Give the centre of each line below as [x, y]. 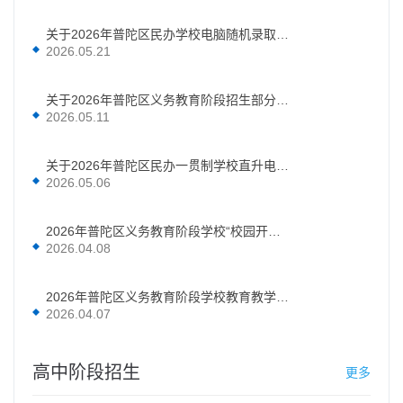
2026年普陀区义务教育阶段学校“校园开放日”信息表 [274, 232]
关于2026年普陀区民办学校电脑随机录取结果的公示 [282, 35]
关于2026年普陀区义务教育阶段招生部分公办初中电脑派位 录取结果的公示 [282, 100]
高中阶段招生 [86, 373]
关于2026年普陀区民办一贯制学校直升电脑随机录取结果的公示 [282, 166]
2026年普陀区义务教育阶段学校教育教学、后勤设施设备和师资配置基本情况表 [282, 297]
